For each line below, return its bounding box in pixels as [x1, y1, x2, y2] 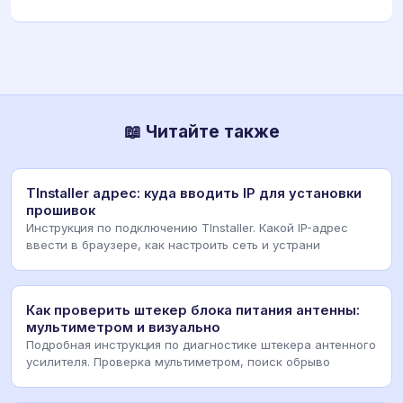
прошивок [26, 202, 95, 219]
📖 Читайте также [123, 121, 280, 143]
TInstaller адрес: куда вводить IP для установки [26, 185, 362, 202]
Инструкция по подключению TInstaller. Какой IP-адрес [26, 220, 348, 236]
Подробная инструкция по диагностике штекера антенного [26, 337, 376, 353]
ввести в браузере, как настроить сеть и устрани [26, 237, 320, 253]
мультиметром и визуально [26, 319, 220, 336]
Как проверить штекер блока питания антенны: [26, 302, 360, 319]
